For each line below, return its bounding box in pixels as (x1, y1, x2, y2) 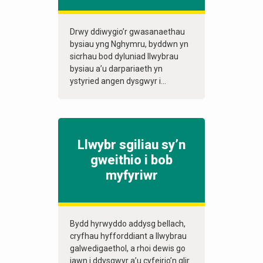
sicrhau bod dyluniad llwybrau (70, 52, 178, 62)
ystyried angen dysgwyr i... (70, 76, 166, 86)
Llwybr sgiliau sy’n (77, 137, 186, 153)
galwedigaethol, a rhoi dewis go (70, 244, 186, 254)
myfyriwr (105, 168, 158, 183)
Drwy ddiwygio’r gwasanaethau (70, 27, 185, 37)
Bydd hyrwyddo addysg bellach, (70, 219, 186, 229)
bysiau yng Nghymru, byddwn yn (70, 39, 188, 49)
